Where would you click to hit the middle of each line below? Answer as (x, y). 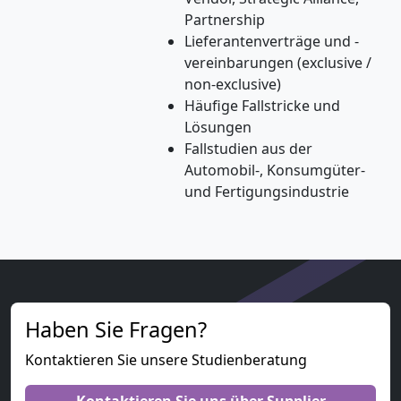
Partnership (225, 19)
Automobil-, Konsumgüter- (275, 170)
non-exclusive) (233, 84)
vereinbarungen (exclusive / (278, 62)
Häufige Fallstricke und (262, 105)
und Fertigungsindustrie (267, 191)
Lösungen (218, 127)
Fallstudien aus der (248, 148)
